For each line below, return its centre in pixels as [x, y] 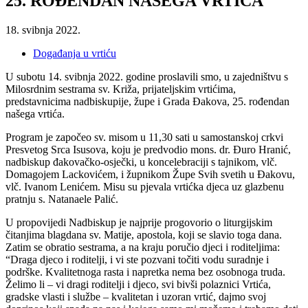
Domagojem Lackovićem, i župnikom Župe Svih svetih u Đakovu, [150, 174]
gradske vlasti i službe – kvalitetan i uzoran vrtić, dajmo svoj [136, 296]
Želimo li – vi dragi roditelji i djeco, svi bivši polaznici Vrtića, [138, 284]
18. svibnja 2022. [43, 30]
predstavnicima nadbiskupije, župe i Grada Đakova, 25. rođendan [147, 101]
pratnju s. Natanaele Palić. [62, 199]
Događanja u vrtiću [75, 53]
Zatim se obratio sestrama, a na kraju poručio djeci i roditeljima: [143, 247]
